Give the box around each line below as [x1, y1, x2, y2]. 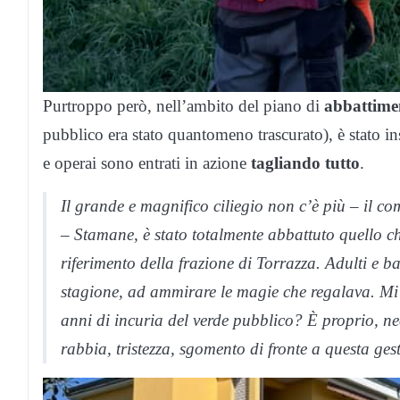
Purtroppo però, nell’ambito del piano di [43, 96, 324, 116]
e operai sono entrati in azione [43, 154, 251, 173]
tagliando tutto [251, 154, 360, 173]
